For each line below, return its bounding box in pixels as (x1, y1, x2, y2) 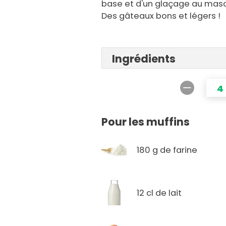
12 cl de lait (137, 187, 182, 199)
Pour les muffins (101, 115, 190, 130)
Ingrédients (112, 51, 176, 67)
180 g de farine (137, 144, 198, 156)
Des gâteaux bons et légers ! (101, 10, 221, 22)
